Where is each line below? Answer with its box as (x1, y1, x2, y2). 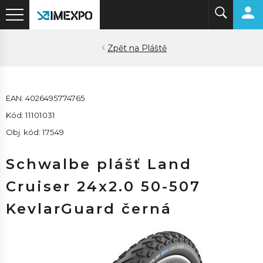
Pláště (141, 43, 167, 53)
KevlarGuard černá (6, 200, 172, 217)
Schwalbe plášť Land (6, 156, 192, 173)
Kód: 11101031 (6, 110, 55, 120)
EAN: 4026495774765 (6, 93, 85, 103)
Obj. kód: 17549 (6, 127, 64, 137)
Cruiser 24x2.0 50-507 (6, 178, 201, 195)
